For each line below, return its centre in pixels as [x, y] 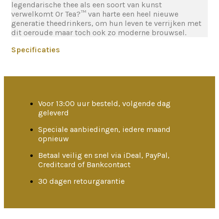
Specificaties [36, 50]
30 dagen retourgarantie [81, 181]
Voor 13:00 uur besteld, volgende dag [104, 103]
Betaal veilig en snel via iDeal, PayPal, [104, 155]
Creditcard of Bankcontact [84, 164]
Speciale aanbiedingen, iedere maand [104, 129]
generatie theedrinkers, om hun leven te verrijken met [106, 23]
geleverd [54, 113]
